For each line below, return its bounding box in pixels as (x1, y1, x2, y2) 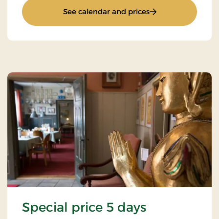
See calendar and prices (63, 7, 150, 17)
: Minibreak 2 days (149, 6, 214, 16)
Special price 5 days (22, 199, 146, 215)
